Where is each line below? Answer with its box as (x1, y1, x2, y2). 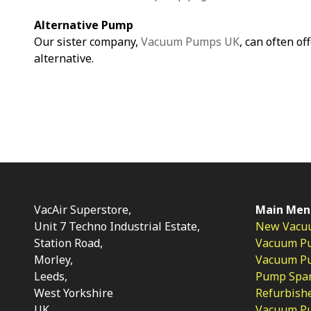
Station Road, (34, 235, 103, 251)
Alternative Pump (34, 17, 133, 33)
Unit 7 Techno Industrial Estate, (34, 219, 200, 235)
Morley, (34, 252, 73, 268)
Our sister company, (34, 33, 141, 49)
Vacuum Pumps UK (141, 33, 239, 49)
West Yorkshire (34, 285, 113, 301)
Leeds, (34, 269, 67, 285)
